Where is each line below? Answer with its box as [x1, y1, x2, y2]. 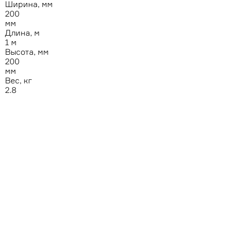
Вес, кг [5, 76, 32, 85]
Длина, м [5, 28, 40, 38]
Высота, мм [5, 47, 49, 57]
